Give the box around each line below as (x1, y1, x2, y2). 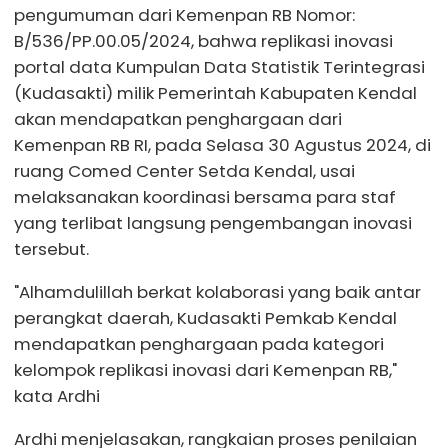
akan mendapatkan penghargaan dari (14, 106, 342, 131)
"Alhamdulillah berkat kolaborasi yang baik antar (14, 279, 421, 304)
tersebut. (14, 236, 89, 261)
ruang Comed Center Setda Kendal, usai (14, 158, 355, 183)
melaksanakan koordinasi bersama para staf (14, 184, 396, 209)
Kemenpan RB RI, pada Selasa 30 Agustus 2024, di (14, 132, 431, 157)
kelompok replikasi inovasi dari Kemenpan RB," (14, 357, 397, 382)
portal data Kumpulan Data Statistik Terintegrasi (14, 54, 425, 79)
